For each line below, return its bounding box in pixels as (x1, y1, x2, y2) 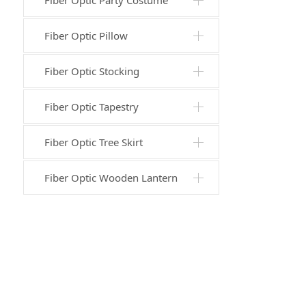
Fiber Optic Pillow (44, 29, 128, 42)
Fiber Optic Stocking (44, 64, 139, 78)
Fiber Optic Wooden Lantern (44, 171, 178, 184)
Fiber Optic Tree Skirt (44, 135, 143, 149)
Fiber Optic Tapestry (44, 100, 139, 113)
